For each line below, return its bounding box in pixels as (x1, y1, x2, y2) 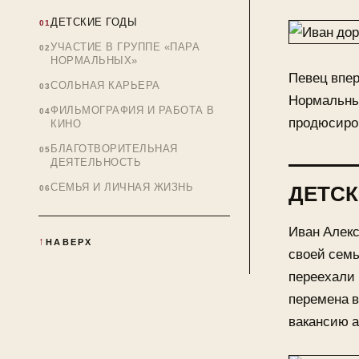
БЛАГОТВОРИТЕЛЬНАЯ (50, 143, 178, 155)
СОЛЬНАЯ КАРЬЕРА (50, 79, 160, 91)
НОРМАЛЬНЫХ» (50, 54, 138, 67)
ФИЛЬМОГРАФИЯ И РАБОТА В (50, 104, 215, 116)
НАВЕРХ (46, 236, 93, 247)
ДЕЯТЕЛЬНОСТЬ (50, 156, 142, 168)
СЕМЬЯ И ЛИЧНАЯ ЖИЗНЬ (50, 181, 194, 193)
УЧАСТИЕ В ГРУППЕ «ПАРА (50, 41, 200, 53)
